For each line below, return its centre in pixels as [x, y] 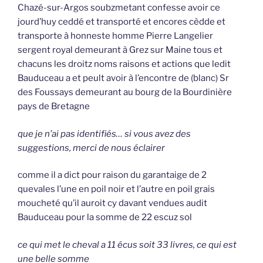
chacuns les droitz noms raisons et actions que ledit [124, 64]
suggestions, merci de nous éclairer [91, 148]
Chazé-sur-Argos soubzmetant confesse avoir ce [119, 8]
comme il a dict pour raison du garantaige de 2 [112, 175]
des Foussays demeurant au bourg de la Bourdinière [125, 92]
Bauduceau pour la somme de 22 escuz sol [105, 218]
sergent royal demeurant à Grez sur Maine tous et [120, 50]
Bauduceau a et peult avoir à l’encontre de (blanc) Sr [123, 78]
